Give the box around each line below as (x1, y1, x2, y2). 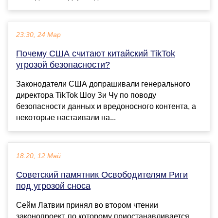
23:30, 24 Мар (16, 31, 61, 39)
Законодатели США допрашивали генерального (16, 80, 190, 89)
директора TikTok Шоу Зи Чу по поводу (16, 91, 156, 100)
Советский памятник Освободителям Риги (16, 170, 188, 180)
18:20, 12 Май (16, 152, 61, 160)
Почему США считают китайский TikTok (16, 49, 175, 59)
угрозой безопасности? (16, 60, 110, 70)
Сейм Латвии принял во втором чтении (16, 201, 158, 210)
